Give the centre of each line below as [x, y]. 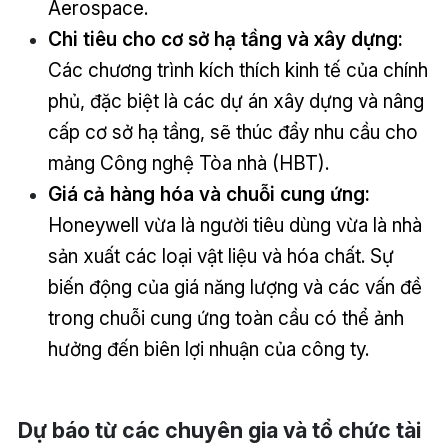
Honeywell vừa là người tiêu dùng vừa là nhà [234, 225]
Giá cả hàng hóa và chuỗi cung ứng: [208, 194]
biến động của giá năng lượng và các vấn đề [234, 287]
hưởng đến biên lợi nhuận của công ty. [208, 349]
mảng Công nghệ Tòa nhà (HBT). [188, 163]
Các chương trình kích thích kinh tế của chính [237, 70]
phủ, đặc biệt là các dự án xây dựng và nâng [235, 101]
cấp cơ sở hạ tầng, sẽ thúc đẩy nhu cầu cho [232, 132]
